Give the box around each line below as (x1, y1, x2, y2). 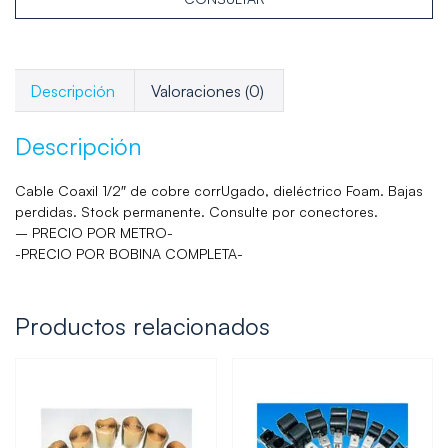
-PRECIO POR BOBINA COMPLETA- (15, 245, 243, 263)
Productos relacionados (15, 311, 270, 342)
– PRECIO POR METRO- (15, 224, 173, 242)
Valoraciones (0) (150, 80, 264, 101)
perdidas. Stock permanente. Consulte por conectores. (15, 203, 378, 221)
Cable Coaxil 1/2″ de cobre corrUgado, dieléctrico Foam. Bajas (15, 182, 423, 200)
